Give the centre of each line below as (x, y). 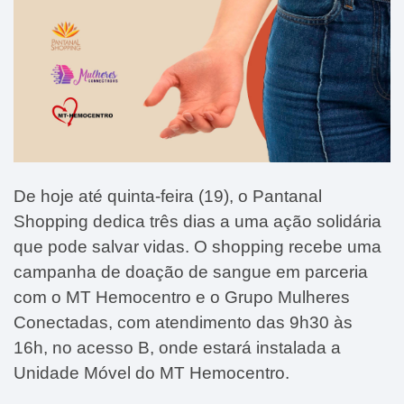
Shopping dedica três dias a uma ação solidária (197, 221)
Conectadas (61, 322)
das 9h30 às (304, 322)
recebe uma (333, 246)
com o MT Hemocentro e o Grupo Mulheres (182, 297)
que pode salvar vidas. (104, 246)
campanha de (69, 271)
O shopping (239, 246)
